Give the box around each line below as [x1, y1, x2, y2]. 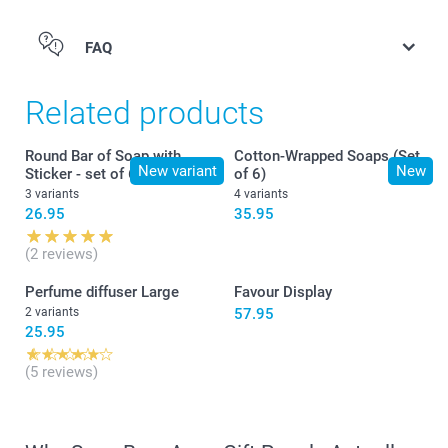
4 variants [234, 186, 288, 201]
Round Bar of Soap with [25, 146, 181, 165]
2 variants [25, 304, 79, 319]
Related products [25, 93, 264, 132]
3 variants [25, 186, 79, 201]
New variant [137, 161, 217, 180]
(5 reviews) [25, 362, 98, 381]
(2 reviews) [25, 244, 98, 263]
